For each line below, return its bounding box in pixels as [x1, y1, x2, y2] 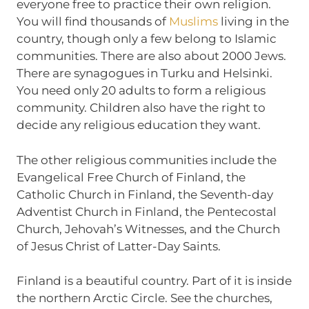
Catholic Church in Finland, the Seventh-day [16, 187, 273, 201]
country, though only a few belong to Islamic [16, 32, 277, 46]
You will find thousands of [16, 14, 169, 29]
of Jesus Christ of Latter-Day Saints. [16, 239, 221, 253]
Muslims [168, 14, 218, 29]
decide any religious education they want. [16, 118, 261, 132]
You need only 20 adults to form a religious [16, 83, 266, 98]
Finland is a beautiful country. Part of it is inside [16, 274, 292, 288]
